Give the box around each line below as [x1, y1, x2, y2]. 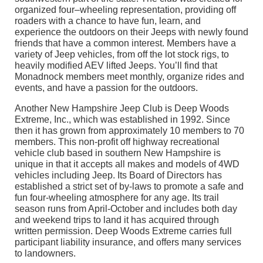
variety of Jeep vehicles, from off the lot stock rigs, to [15, 49, 229, 60]
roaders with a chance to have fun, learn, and [15, 16, 201, 26]
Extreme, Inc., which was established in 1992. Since [15, 114, 230, 125]
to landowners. [15, 248, 76, 259]
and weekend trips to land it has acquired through [15, 215, 219, 225]
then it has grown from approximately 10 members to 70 [15, 126, 244, 136]
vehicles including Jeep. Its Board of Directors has [15, 170, 222, 181]
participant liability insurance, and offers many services [15, 237, 241, 248]
